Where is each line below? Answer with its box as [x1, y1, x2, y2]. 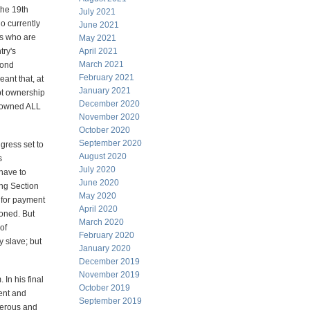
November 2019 [79, 270, 140, 280]
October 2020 [79, 125, 130, 135]
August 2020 [79, 152, 127, 161]
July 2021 [79, 7, 116, 17]
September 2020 [79, 138, 142, 148]
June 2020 [79, 178, 119, 188]
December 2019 [79, 257, 140, 266]
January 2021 [79, 86, 131, 95]
